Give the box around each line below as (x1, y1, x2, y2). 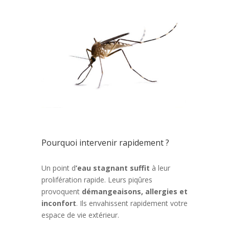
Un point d (41, 163, 76, 173)
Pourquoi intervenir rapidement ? (41, 137, 169, 149)
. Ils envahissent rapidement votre (76, 198, 188, 209)
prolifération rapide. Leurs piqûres (41, 175, 152, 185)
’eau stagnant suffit (75, 163, 150, 173)
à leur (149, 163, 170, 173)
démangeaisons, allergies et (81, 187, 188, 197)
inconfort (41, 198, 76, 209)
